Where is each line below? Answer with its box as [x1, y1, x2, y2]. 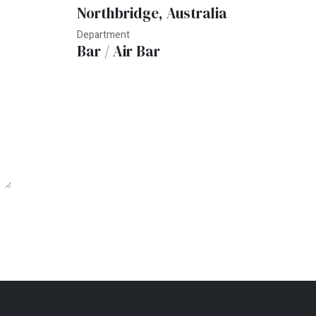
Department [77, 28, 130, 43]
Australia [166, 3, 227, 24]
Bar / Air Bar [77, 41, 160, 62]
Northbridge [77, 3, 159, 24]
